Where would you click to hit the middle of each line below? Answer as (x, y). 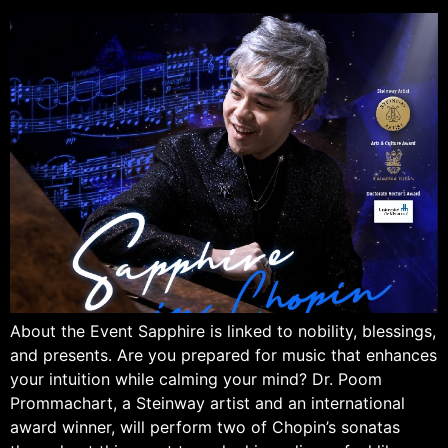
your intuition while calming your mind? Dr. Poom (196, 378)
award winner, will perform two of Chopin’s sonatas (205, 426)
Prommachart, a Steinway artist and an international (207, 402)
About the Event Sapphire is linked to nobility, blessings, (223, 330)
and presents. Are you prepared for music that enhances (223, 354)
